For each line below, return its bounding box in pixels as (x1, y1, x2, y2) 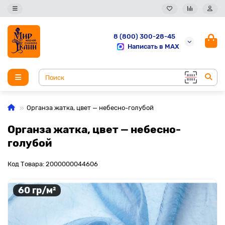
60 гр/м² (18, 184, 56, 196)
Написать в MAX (128, 42, 179, 50)
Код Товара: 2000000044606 (8, 160, 98, 168)
